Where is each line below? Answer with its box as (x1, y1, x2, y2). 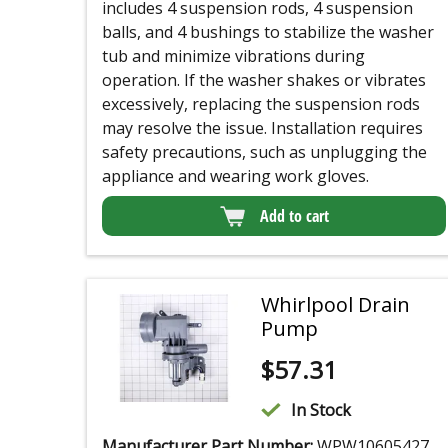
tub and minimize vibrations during (102, 45, 365, 68)
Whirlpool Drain (260, 291, 410, 319)
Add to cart (259, 205, 329, 228)
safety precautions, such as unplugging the (102, 141, 427, 164)
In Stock (290, 399, 351, 422)
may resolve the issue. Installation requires (102, 117, 423, 140)
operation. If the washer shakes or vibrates (102, 69, 426, 92)
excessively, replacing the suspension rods (102, 93, 420, 116)
